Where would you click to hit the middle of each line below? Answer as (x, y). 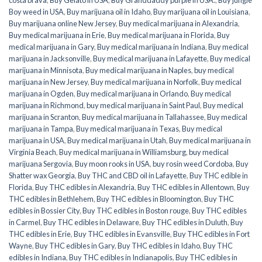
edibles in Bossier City (44, 210)
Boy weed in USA (36, 11)
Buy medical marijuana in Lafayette (150, 58)
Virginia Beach (32, 152)
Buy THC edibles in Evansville (122, 234)
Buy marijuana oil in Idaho (108, 11)
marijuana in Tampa (41, 128)
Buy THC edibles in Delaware (91, 222)
